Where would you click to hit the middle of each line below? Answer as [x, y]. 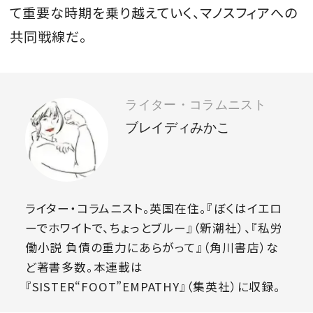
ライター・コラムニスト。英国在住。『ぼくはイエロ [154, 208]
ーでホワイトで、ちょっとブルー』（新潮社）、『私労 [154, 227]
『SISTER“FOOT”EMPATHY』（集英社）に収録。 [153, 286]
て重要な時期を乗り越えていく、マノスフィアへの [154, 12]
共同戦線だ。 [49, 36]
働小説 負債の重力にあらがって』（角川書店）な [152, 247]
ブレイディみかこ [177, 128]
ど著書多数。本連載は [84, 267]
